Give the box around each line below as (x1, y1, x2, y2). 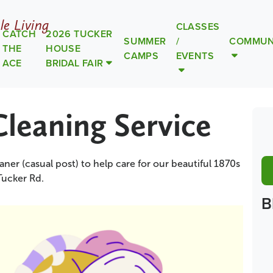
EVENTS (175, 49, 214, 63)
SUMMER (124, 34, 166, 48)
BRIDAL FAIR (46, 56, 104, 70)
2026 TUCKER (46, 27, 113, 41)
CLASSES (175, 19, 220, 34)
